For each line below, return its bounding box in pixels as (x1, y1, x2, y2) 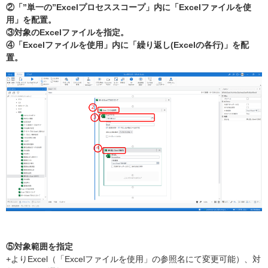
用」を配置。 (6, 16, 56, 25)
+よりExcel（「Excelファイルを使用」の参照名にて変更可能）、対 (6, 255, 261, 264)
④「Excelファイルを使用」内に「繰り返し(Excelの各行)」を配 (6, 41, 249, 50)
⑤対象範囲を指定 (6, 242, 73, 251)
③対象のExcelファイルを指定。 (6, 28, 129, 37)
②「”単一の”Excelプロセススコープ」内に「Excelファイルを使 (6, 3, 251, 12)
